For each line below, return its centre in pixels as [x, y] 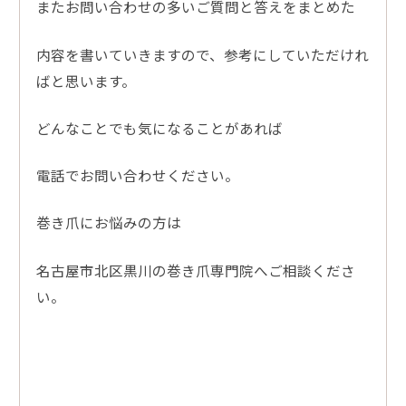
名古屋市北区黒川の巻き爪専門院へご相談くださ [195, 270]
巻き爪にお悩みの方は [108, 222]
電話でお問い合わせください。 [137, 175]
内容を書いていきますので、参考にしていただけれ [202, 54]
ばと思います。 [86, 80]
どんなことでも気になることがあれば [159, 127]
